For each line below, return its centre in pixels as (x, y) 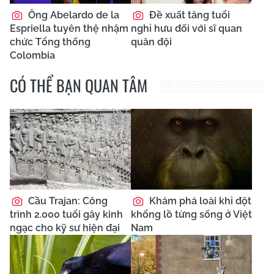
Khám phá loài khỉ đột (199, 201)
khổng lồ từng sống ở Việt (191, 214)
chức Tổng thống (50, 42)
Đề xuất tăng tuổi (188, 15)
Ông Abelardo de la (72, 15)
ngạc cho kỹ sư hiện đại (65, 228)
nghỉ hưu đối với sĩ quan (187, 28)
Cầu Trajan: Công (67, 201)
